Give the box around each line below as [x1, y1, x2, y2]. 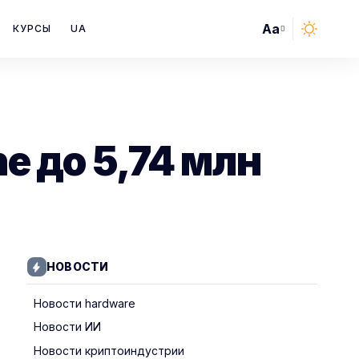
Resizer [261, 51, 306, 68]
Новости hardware [33, 296, 135, 310]
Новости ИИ [33, 320, 101, 334]
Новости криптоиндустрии [33, 343, 184, 357]
